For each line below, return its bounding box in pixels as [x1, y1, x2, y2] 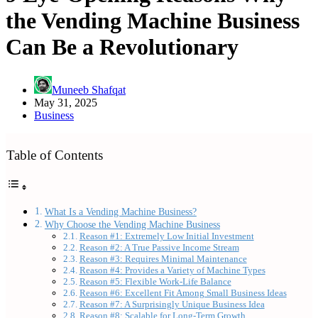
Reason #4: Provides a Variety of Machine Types [79, 265, 265, 276]
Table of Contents [6, 148, 103, 163]
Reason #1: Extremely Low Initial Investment [79, 231, 254, 242]
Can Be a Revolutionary [6, 34, 238, 60]
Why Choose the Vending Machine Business [44, 219, 220, 231]
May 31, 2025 [34, 96, 97, 109]
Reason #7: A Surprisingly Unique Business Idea [79, 299, 265, 310]
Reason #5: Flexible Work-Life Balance [79, 276, 231, 287]
